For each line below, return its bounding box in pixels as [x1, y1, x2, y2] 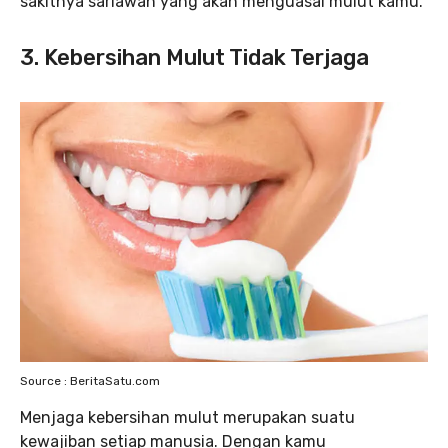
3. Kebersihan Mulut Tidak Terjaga [20, 44, 369, 72]
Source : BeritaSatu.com [20, 373, 160, 388]
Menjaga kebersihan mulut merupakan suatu [20, 407, 355, 427]
